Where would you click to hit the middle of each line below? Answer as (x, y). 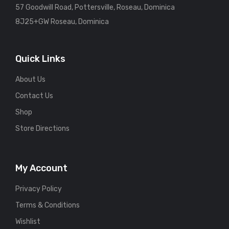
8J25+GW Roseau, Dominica (62, 21)
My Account (41, 168)
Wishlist (28, 221)
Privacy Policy (39, 189)
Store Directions (42, 128)
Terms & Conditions (48, 205)
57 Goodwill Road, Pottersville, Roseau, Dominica (95, 7)
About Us (30, 79)
